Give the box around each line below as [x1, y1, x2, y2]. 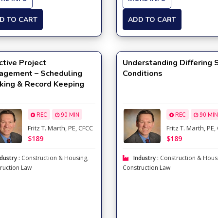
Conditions [122, 68, 163, 79]
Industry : [133, 154, 160, 162]
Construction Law [122, 163, 170, 172]
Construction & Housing [21, 154, 87, 162]
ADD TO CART [127, 15, 176, 24]
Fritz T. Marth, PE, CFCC [28, 124, 93, 133]
